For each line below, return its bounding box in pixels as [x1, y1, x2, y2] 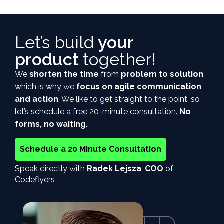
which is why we [15, 82, 74, 92]
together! [83, 49, 155, 70]
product [15, 49, 83, 70]
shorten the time [29, 69, 99, 79]
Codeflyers [15, 174, 55, 184]
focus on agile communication [74, 82, 201, 92]
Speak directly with [15, 163, 87, 173]
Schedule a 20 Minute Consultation [20, 144, 161, 154]
